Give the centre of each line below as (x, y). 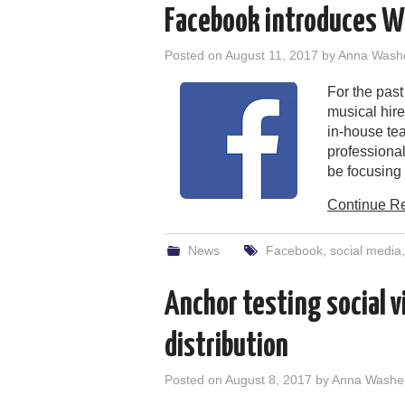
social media (365, 250)
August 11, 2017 (272, 55)
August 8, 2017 (268, 379)
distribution (226, 347)
